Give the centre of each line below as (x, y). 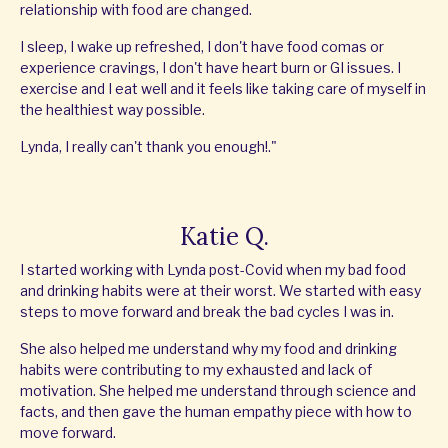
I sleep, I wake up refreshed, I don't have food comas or (202, 47)
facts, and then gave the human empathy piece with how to (216, 412)
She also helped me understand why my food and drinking (208, 349)
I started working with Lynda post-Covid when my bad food (213, 270)
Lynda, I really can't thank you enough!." (148, 147)
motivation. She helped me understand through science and (218, 391)
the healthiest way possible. (112, 110)
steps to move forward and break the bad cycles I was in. (207, 312)
